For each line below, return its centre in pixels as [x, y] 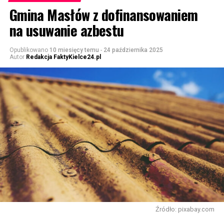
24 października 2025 [133, 50]
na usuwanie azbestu [66, 30]
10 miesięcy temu [74, 50]
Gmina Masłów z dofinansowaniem [103, 14]
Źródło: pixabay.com [185, 209]
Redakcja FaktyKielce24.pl [63, 57]
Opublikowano [28, 50]
